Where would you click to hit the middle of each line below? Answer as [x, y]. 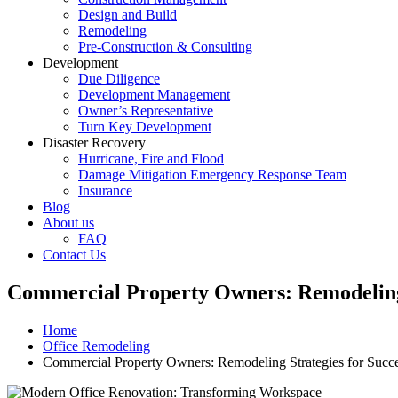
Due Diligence [119, 79]
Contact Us [74, 255]
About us [68, 223]
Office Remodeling [96, 346]
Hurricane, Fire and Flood [151, 159]
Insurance [105, 191]
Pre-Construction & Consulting [165, 47]
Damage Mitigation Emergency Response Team [212, 175]
